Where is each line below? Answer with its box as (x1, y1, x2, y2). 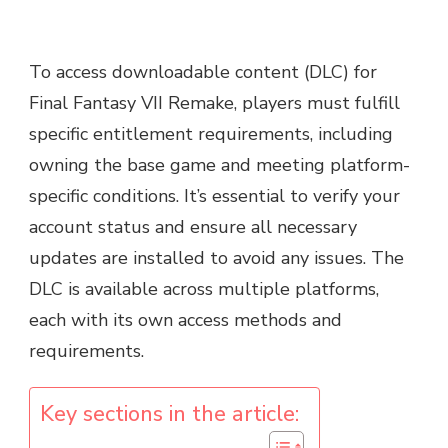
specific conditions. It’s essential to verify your (29, 184, 400, 209)
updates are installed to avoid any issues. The (29, 246, 404, 271)
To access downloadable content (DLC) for (29, 60, 377, 85)
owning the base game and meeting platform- (29, 153, 410, 178)
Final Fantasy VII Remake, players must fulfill (29, 91, 400, 116)
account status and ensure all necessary (29, 215, 357, 240)
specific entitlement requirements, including (29, 122, 393, 147)
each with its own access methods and (29, 308, 342, 333)
